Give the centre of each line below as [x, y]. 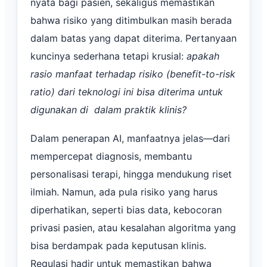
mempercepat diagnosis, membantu [111, 156]
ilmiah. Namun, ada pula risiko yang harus [124, 192]
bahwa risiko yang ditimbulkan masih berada [131, 20]
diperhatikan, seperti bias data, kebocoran [126, 209]
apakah [203, 56]
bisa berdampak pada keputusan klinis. [118, 245]
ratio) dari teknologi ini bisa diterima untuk [127, 91]
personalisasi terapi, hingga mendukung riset [131, 174]
